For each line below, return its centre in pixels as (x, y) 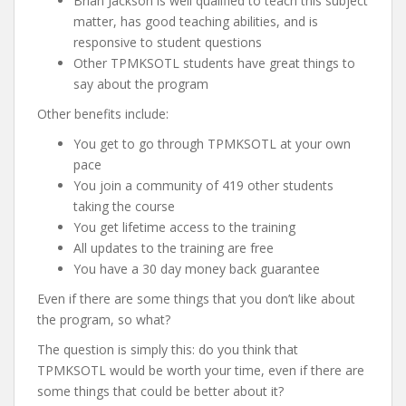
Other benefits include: (103, 114)
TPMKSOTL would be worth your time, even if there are (201, 370)
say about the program (141, 84)
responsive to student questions (168, 42)
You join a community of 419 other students (203, 185)
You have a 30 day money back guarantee (197, 269)
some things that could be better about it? (160, 391)
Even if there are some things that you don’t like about (196, 299)
